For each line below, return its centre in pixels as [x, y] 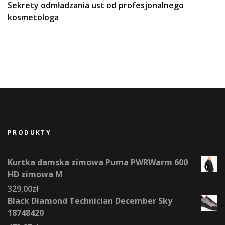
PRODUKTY [30, 132]
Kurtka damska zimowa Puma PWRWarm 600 [98, 162]
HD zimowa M [35, 174]
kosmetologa [33, 17]
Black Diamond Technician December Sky [90, 201]
